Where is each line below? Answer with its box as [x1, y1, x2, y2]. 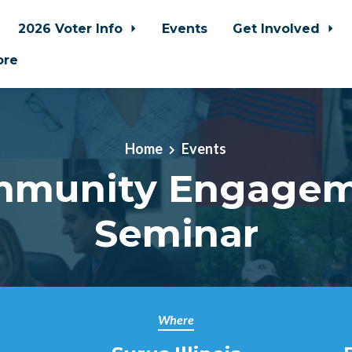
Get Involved [233, 20, 324, 36]
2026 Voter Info [17, 20, 126, 36]
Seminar [93, 210, 258, 256]
